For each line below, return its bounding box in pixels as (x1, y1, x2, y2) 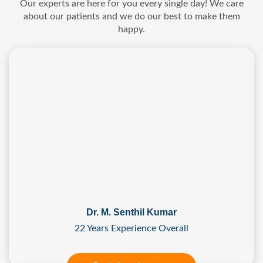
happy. (118, 25, 145, 35)
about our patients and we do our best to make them (23, 12, 240, 22)
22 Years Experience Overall (75, 224, 188, 234)
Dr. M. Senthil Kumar (86, 207, 177, 218)
